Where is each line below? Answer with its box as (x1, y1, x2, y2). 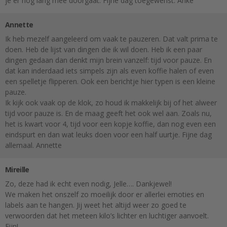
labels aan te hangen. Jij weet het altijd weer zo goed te (5, 200, 186, 210)
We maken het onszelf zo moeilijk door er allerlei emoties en (5, 190, 204, 200)
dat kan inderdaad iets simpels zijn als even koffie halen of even (5, 66, 214, 76)
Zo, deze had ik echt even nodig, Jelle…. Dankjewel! (5, 179, 172, 189)
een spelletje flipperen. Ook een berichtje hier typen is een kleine (5, 77, 215, 87)
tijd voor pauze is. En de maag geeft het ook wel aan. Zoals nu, (5, 108, 212, 119)
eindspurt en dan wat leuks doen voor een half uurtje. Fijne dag (5, 130, 212, 140)
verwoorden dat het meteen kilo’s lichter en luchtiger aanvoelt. (5, 211, 209, 221)
